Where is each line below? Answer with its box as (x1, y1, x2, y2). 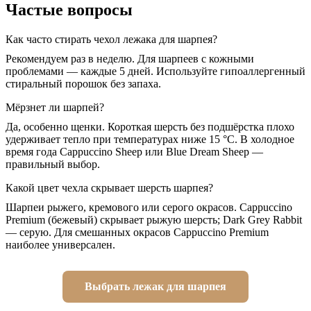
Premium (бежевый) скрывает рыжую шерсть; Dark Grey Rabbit (6, 214, 302, 226)
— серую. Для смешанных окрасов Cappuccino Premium (6, 226, 269, 239)
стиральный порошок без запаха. (6, 78, 161, 90)
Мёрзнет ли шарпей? (6, 101, 104, 114)
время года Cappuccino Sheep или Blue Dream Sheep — (6, 146, 263, 158)
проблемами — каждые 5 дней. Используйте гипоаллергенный (6, 65, 305, 78)
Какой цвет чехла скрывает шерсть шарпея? (6, 182, 213, 194)
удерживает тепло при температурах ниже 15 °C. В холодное (6, 133, 294, 146)
